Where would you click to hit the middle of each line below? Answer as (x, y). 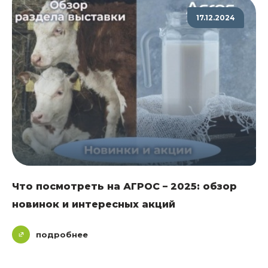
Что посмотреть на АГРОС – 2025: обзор (124, 187)
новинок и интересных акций (94, 205)
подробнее (62, 235)
